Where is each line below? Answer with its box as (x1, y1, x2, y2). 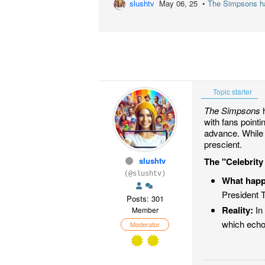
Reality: (222, 203, 253, 216)
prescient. (204, 137, 242, 150)
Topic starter (211, 86, 252, 96)
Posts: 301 (126, 192, 164, 204)
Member (131, 204, 159, 215)
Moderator (130, 219, 160, 229)
